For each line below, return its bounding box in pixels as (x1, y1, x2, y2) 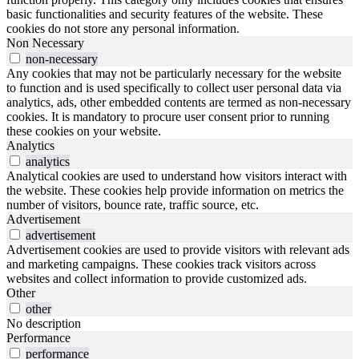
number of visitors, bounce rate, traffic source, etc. (6, 197, 259, 212)
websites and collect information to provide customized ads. (6, 271, 307, 285)
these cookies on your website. (6, 123, 161, 138)
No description (6, 316, 81, 330)
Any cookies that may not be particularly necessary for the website (6, 66, 341, 80)
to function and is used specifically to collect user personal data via (6, 80, 341, 95)
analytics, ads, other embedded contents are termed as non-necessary (6, 95, 351, 109)
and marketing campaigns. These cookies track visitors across (6, 256, 316, 271)
